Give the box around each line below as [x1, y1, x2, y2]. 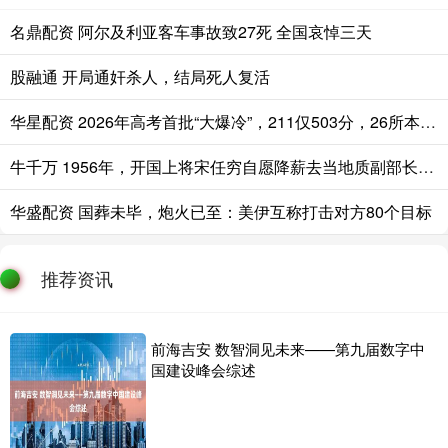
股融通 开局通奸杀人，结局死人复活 [10, 65, 270, 89]
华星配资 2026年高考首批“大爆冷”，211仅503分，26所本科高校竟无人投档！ [420, 110, 436, 134]
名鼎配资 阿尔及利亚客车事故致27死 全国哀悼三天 [10, 20, 372, 44]
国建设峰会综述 [151, 359, 256, 381]
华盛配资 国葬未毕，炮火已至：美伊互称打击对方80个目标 [10, 200, 432, 224]
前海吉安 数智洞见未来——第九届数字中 [151, 338, 425, 360]
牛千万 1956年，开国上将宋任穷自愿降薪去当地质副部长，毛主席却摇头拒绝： [418, 155, 434, 179]
